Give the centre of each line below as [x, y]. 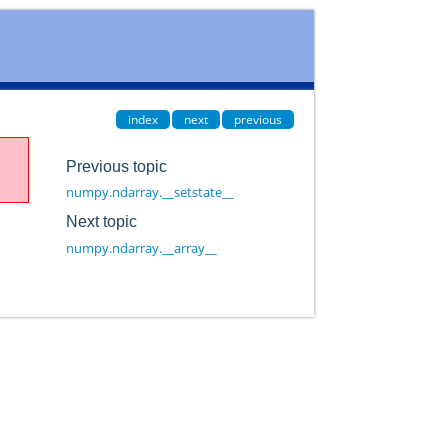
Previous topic [116, 166]
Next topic [101, 221]
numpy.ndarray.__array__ [141, 247]
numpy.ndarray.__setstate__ [149, 192]
